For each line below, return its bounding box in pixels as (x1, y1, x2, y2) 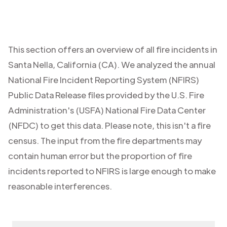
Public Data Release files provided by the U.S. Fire (8, 89, 204, 100)
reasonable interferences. (8, 180, 112, 192)
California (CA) (57, 59, 117, 70)
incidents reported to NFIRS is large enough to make (8, 165, 216, 176)
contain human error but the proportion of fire (8, 150, 192, 161)
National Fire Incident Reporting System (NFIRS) (8, 74, 199, 85)
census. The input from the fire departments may (8, 135, 202, 146)
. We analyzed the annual (117, 59, 215, 70)
